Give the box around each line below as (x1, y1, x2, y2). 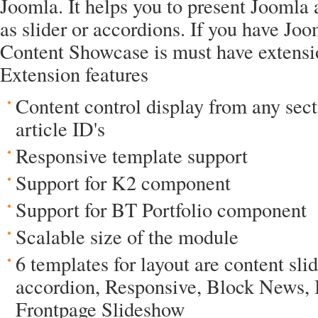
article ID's (16, 115, 105, 142)
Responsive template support (16, 142, 248, 169)
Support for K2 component (16, 169, 231, 196)
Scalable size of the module (16, 223, 238, 250)
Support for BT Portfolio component (16, 196, 307, 223)
